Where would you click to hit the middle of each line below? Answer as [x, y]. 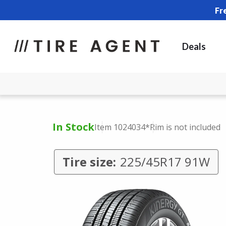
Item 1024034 [120, 127]
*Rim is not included [183, 127]
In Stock [73, 127]
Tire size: [89, 162]
